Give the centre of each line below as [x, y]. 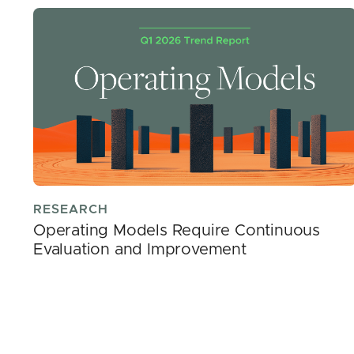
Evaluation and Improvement [140, 250]
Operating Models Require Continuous [177, 231]
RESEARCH [71, 210]
